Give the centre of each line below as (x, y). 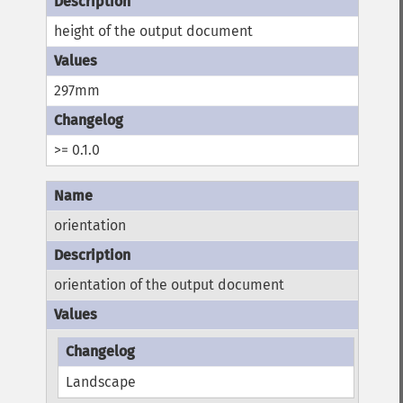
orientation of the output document (170, 285)
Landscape (100, 381)
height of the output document (154, 31)
